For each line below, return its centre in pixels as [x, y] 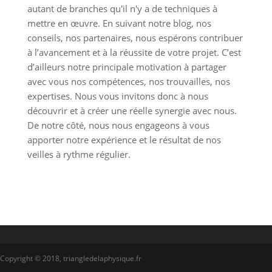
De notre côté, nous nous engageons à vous [118, 125]
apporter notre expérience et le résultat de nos [124, 140]
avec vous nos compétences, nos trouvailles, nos [128, 82]
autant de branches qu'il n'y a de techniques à [122, 9]
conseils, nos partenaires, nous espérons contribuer [135, 38]
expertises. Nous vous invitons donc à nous [117, 96]
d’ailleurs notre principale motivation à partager [127, 67]
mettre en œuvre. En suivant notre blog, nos [119, 23]
